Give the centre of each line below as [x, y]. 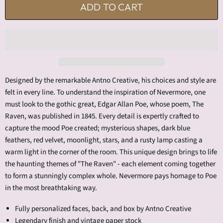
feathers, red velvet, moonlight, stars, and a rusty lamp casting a [104, 140]
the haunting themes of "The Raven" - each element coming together [110, 164]
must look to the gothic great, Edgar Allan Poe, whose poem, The [104, 104]
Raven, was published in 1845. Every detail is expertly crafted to [102, 116]
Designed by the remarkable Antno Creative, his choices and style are [111, 80]
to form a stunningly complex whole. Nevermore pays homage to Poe [111, 176]
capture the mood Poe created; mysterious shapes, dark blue [98, 128]
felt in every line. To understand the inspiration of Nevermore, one [105, 92]
